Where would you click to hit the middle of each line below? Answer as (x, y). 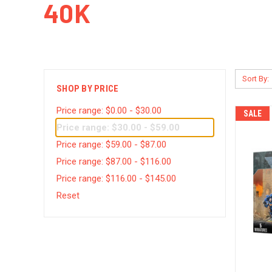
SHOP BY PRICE (88, 89)
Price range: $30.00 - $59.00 (118, 127)
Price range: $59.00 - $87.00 (111, 144)
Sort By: (255, 79)
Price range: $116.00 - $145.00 (116, 178)
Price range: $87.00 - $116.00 (114, 161)
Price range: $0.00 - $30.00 (109, 110)
